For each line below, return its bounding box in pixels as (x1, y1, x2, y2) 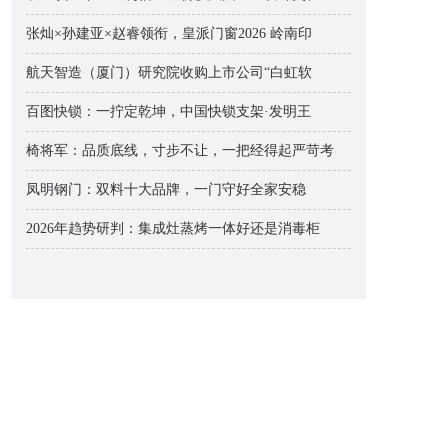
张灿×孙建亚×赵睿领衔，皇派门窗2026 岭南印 (26, 26, 312, 41)
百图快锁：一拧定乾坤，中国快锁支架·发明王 (26, 104, 311, 119)
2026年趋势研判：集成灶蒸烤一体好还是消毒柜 (26, 221, 320, 236)
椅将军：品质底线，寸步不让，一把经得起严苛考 (26, 143, 334, 158)
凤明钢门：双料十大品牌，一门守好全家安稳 (26, 182, 306, 197)
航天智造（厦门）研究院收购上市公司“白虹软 (26, 65, 312, 80)
